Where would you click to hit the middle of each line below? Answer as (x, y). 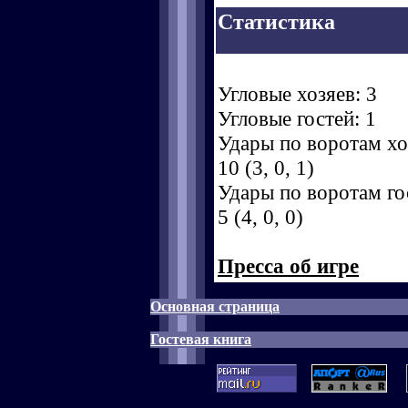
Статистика (276, 21)
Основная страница (215, 306)
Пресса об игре (288, 266)
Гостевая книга (201, 339)
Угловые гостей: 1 (297, 118)
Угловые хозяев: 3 (297, 94)
